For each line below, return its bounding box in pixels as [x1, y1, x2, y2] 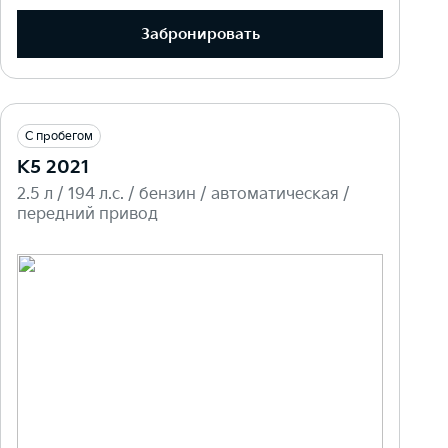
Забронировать [140, 24, 260, 44]
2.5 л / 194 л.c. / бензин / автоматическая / [17, 185, 350, 205]
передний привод [17, 205, 158, 225]
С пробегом [25, 129, 93, 145]
